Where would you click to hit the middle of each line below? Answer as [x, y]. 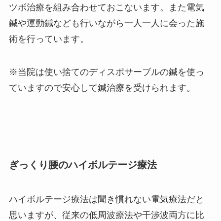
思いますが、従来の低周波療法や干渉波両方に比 [106, 215]
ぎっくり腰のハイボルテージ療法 [83, 165]
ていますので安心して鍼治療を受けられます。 [102, 88]
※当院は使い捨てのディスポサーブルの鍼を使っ [106, 72]
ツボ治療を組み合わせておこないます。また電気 [106, 7]
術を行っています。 [49, 39]
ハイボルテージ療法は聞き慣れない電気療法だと [106, 199]
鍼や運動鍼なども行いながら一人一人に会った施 [106, 23]
